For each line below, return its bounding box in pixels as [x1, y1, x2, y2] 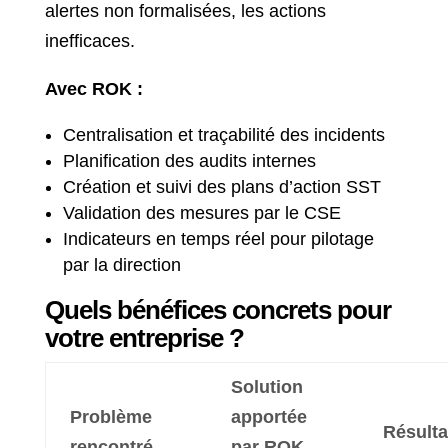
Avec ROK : [44, 79, 143, 99]
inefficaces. [44, 31, 135, 51]
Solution [230, 377, 303, 397]
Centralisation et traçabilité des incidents [62, 125, 385, 145]
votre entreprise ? [44, 323, 244, 353]
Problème [69, 407, 152, 427]
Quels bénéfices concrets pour [44, 295, 391, 325]
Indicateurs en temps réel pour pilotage [62, 229, 374, 249]
